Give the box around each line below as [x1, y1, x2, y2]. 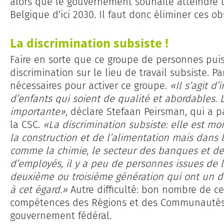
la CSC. [10, 118, 43, 131]
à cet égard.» [10, 183, 67, 196]
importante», [10, 105, 67, 118]
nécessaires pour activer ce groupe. [10, 79, 170, 92]
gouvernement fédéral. [10, 209, 111, 222]
